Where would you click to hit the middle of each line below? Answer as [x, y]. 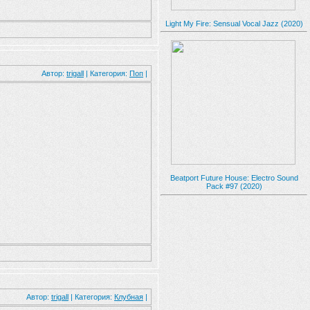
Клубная [129, 297]
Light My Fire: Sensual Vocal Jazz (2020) [234, 23]
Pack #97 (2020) [234, 186]
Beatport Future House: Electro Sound [234, 178]
